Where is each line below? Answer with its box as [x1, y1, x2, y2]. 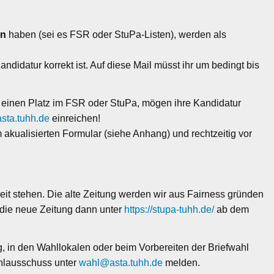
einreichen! [50, 113, 101, 124]
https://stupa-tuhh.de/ [124, 204, 215, 215]
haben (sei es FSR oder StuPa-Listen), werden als [6, 29, 227, 40]
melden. [163, 257, 201, 268]
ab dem [214, 204, 250, 215]
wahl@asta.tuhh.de [79, 257, 163, 268]
